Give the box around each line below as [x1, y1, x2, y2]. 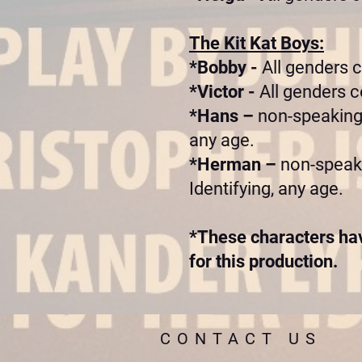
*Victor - [189, 82, 259, 102]
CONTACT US [160, 329, 322, 348]
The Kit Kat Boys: [189, 33, 324, 53]
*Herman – [189, 154, 280, 175]
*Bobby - [189, 57, 262, 78]
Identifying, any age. [189, 179, 343, 199]
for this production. [189, 251, 338, 271]
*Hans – [189, 106, 258, 126]
